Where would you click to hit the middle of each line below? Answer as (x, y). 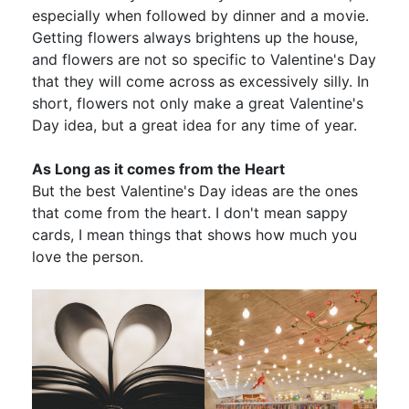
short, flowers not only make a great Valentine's (198, 103)
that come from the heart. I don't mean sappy (190, 212)
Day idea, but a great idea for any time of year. (194, 125)
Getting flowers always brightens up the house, (195, 37)
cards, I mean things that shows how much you (194, 234)
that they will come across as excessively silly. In (200, 81)
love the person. (88, 256)
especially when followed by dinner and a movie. (200, 15)
